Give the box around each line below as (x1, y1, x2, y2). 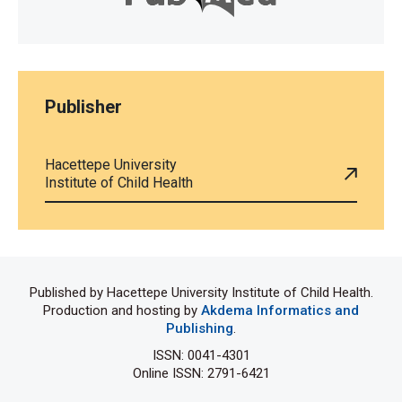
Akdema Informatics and (201, 302, 359, 319)
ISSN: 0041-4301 (152, 347, 250, 363)
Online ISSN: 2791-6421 (132, 365, 270, 381)
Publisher (45, 96, 122, 118)
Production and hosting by (43, 302, 201, 319)
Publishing (166, 320, 233, 336)
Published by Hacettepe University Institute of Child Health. (29, 284, 373, 301)
